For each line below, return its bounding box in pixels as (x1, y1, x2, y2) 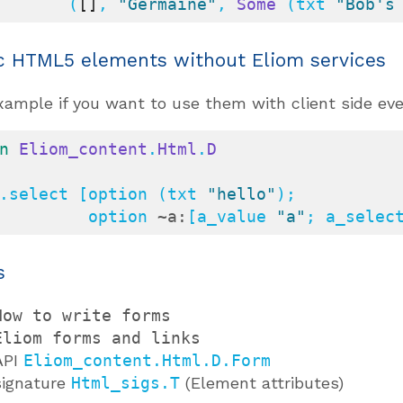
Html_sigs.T (71, 373, 180, 393)
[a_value (187, 207, 276, 227)
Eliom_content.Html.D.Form (23, 351, 271, 371)
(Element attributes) (180, 373, 344, 393)
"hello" (207, 184, 276, 204)
